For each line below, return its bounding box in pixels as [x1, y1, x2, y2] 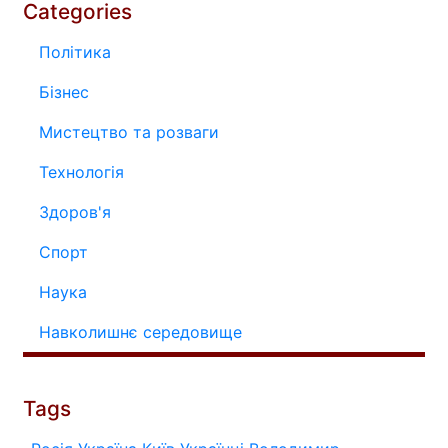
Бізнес [39, 82, 89, 103]
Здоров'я [39, 202, 111, 223]
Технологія [39, 162, 124, 183]
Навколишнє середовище [39, 322, 242, 343]
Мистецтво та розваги [39, 122, 219, 143]
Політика [39, 42, 111, 63]
